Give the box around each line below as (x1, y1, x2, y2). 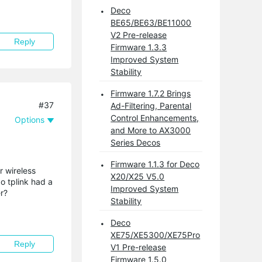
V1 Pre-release (111, 242, 167, 252)
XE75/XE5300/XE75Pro (111, 230, 201, 240)
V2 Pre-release (111, 30, 167, 40)
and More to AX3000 (111, 125, 191, 135)
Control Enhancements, (111, 113, 199, 123)
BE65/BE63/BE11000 (111, 18, 192, 27)
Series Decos (111, 137, 161, 147)
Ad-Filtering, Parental (111, 101, 192, 111)
